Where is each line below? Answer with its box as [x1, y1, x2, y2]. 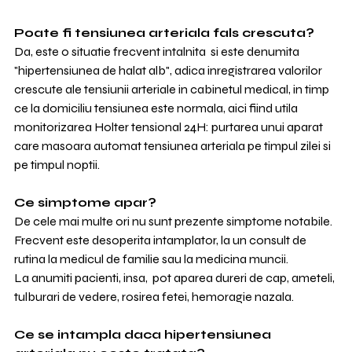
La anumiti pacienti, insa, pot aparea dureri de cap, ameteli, [14, 270, 337, 285]
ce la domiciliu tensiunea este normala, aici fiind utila [14, 101, 300, 115]
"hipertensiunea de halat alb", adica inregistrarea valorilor [14, 63, 324, 78]
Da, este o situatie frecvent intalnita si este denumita [14, 44, 302, 59]
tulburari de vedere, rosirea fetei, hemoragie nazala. [14, 289, 294, 304]
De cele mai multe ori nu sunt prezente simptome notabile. [14, 214, 335, 229]
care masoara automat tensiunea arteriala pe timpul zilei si [14, 138, 333, 153]
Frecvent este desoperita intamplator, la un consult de [14, 233, 309, 247]
